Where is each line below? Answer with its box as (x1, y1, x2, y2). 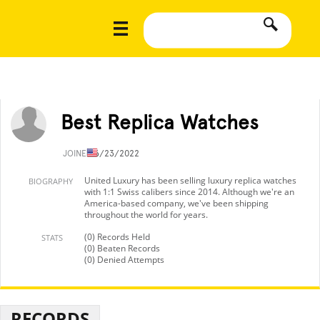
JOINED (63, 149, 94, 159)
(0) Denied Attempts (84, 254, 164, 266)
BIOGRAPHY (29, 176, 73, 186)
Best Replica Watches (61, 110, 259, 134)
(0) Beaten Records (84, 242, 160, 254)
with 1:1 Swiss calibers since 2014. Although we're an (84, 186, 294, 198)
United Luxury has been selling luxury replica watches (84, 174, 296, 186)
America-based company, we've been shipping (84, 197, 269, 209)
